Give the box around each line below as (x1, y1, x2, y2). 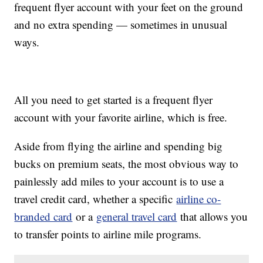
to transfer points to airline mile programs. (14, 227, 202, 242)
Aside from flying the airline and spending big (14, 139, 223, 154)
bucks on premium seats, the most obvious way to (14, 156, 239, 171)
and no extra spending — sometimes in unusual (14, 17, 228, 32)
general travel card (96, 209, 177, 224)
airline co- (176, 191, 221, 207)
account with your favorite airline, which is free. (14, 110, 228, 125)
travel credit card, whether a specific (14, 191, 177, 207)
